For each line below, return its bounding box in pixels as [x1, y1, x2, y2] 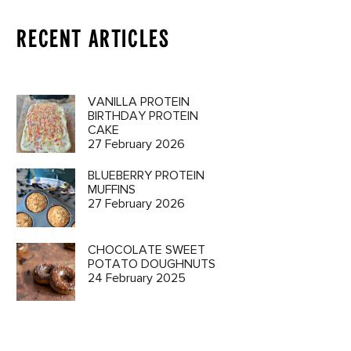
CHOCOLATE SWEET [87, 241, 205, 258]
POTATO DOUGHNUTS [87, 255, 215, 272]
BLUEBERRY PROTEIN [87, 168, 204, 184]
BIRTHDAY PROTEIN [87, 108, 198, 124]
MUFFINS [87, 182, 136, 198]
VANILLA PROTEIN [87, 94, 190, 110]
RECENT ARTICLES [16, 23, 170, 54]
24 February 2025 [87, 270, 186, 286]
